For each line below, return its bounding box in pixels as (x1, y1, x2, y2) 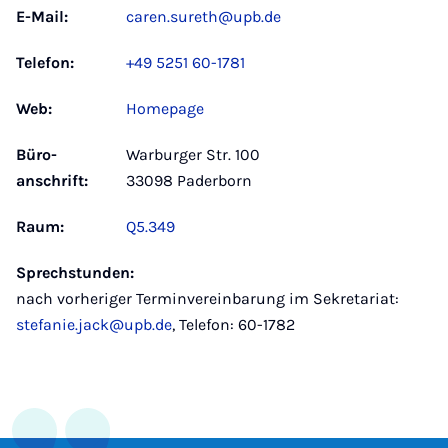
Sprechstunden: (16, 263, 134, 282)
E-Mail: (16, 7, 68, 26)
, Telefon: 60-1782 (172, 315, 295, 334)
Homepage (126, 99, 204, 118)
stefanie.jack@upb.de (16, 315, 172, 334)
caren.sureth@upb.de (126, 7, 281, 26)
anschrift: (16, 171, 88, 190)
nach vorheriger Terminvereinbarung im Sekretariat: (16, 289, 399, 308)
